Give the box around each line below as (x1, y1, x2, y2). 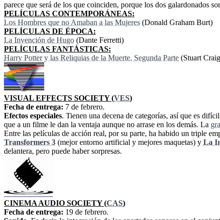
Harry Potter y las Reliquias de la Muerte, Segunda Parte (4, 54, 179, 62)
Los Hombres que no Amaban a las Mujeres (4, 18, 140, 27)
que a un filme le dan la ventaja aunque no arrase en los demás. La (4, 120, 211, 129)
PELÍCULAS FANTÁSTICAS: (4, 45, 111, 54)
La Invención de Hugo (4, 36, 74, 45)
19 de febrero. (63, 208, 109, 217)
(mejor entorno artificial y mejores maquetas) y (55, 138, 203, 147)
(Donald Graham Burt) (140, 18, 213, 27)
